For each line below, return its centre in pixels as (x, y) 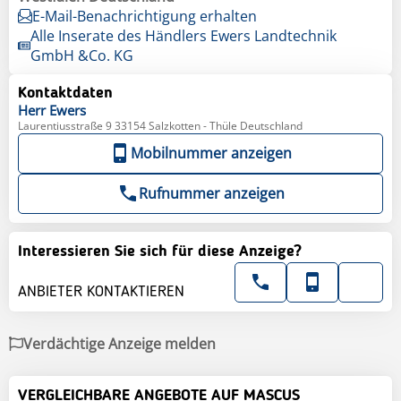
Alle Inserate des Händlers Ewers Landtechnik (183, 35)
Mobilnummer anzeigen (211, 153)
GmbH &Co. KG (81, 55)
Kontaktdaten (65, 93)
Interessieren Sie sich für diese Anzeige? (160, 251)
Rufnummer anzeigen (211, 193)
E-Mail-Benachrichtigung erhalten (145, 16)
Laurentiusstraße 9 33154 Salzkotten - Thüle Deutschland (160, 125)
